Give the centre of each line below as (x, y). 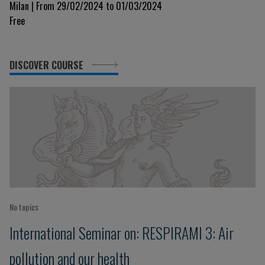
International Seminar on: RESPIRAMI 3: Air (122, 232)
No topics (24, 207)
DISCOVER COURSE (48, 65)
